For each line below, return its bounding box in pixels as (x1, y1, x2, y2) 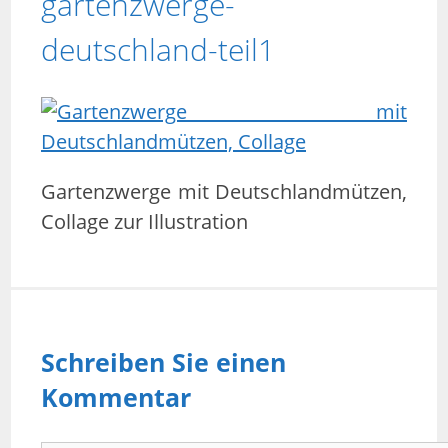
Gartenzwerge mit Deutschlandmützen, (41, 177, 407, 205)
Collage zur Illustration (41, 207, 248, 235)
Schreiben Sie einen (41, 344, 286, 379)
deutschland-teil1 (41, 28, 275, 70)
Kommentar (41, 379, 191, 414)
